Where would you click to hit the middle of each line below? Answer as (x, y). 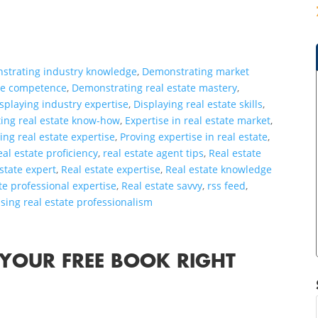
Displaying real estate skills (198, 104)
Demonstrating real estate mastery (155, 88)
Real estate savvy (162, 186)
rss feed (227, 186)
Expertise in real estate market (198, 121)
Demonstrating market (196, 72)
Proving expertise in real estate (194, 137)
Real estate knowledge (219, 170)
